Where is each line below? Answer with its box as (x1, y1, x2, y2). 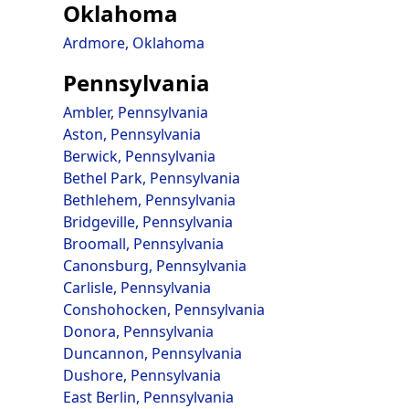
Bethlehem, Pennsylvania (62, 190, 236, 210)
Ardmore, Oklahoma (62, 33, 204, 53)
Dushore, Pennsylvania (62, 365, 221, 385)
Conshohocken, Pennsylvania (62, 299, 265, 320)
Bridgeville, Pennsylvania (62, 212, 233, 232)
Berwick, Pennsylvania (62, 146, 215, 166)
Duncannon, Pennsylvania (62, 343, 242, 363)
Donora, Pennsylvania (62, 321, 214, 341)
